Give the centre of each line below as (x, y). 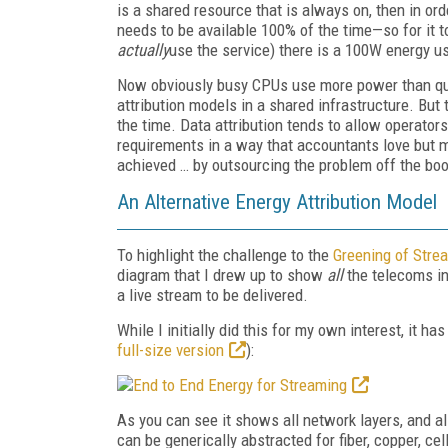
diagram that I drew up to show (222, 274)
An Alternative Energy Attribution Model (277, 201)
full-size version (170, 349)
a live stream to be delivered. (212, 294)
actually (143, 49)
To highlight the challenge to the (225, 254)
